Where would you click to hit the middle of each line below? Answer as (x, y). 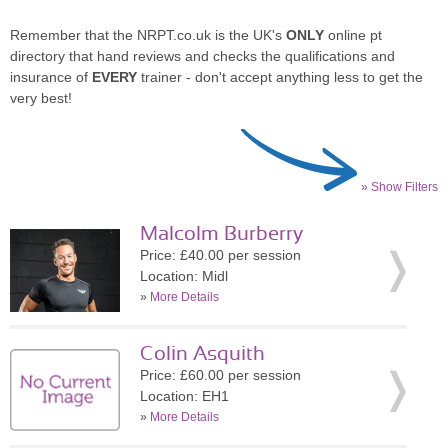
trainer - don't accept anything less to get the (280, 77)
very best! (41, 98)
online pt (353, 35)
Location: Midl (184, 276)
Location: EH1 (184, 396)
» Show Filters (399, 187)
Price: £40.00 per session (220, 255)
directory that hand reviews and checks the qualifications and (202, 56)
